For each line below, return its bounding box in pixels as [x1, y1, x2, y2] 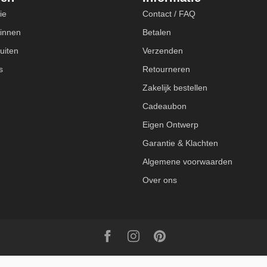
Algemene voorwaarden [142, 157, 232, 166]
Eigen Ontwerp [142, 120, 198, 129]
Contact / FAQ [142, 9, 195, 18]
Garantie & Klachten [142, 138, 218, 148]
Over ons [142, 175, 177, 185]
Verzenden [142, 46, 183, 55]
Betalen [142, 27, 171, 37]
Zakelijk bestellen [142, 83, 207, 92]
